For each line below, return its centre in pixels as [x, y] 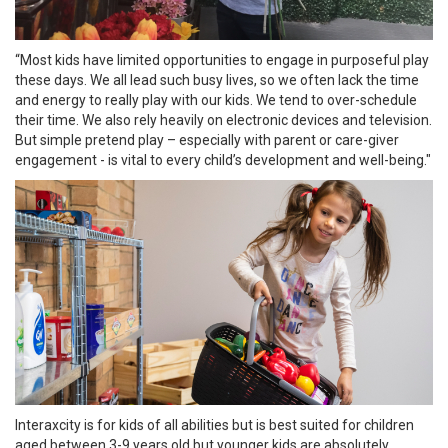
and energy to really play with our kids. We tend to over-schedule [216, 99]
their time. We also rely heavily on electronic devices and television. [223, 119]
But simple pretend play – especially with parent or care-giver [207, 139]
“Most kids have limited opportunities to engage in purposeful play [222, 59]
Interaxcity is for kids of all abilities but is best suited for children [214, 425]
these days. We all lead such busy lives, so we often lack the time [217, 79]
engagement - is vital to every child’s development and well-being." [223, 159]
